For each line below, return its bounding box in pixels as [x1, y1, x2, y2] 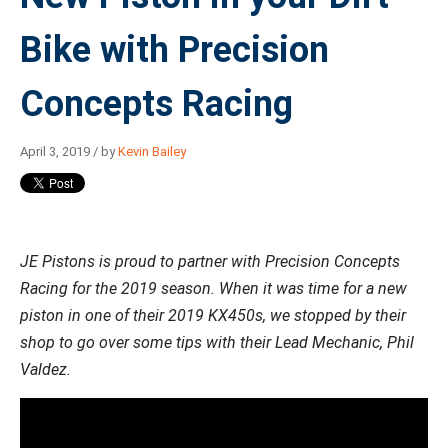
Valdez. [20, 359, 71, 379]
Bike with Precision [20, 28, 329, 71]
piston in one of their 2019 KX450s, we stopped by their [20, 305, 406, 325]
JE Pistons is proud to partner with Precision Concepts [20, 251, 400, 271]
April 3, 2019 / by [20, 143, 118, 159]
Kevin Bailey [118, 143, 186, 159]
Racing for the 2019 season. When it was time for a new [20, 278, 407, 298]
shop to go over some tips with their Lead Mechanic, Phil [20, 332, 414, 352]
